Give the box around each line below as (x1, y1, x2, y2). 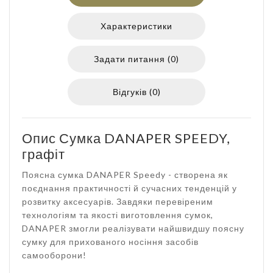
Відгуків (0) (112, 87, 161, 97)
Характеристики (101, 21, 172, 31)
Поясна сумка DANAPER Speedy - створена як (22, 169, 228, 180)
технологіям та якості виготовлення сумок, (22, 210, 213, 220)
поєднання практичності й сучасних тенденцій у (22, 183, 237, 193)
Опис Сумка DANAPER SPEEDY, (22, 130, 230, 146)
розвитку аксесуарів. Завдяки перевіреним (22, 196, 213, 207)
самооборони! (22, 250, 87, 260)
